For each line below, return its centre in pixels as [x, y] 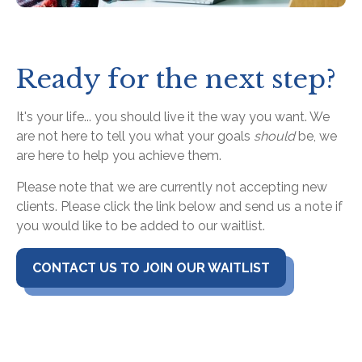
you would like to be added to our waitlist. [141, 226]
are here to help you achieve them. [120, 156]
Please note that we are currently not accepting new [172, 187]
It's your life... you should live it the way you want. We [173, 117]
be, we [316, 137]
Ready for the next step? [176, 80]
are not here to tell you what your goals [135, 137]
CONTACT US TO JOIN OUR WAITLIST [151, 268]
